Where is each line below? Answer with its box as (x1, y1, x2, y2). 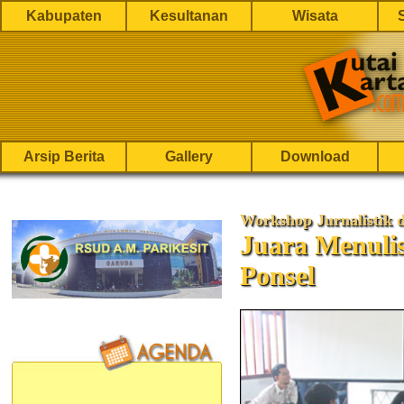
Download (280, 149, 350, 164)
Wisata (291, 8, 338, 23)
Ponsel (240, 261, 315, 290)
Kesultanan (150, 8, 228, 23)
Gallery (165, 149, 213, 164)
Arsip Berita (23, 149, 105, 164)
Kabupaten (25, 8, 102, 23)
